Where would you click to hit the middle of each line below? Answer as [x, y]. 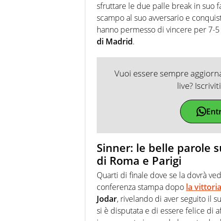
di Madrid [115, 41]
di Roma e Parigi [139, 160]
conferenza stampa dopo [141, 187]
